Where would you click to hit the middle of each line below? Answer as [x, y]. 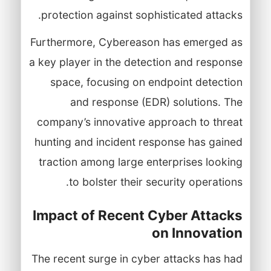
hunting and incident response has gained [138, 142]
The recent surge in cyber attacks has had [137, 258]
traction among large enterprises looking [140, 162]
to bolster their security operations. [155, 181]
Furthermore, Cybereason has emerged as [136, 42]
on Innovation [197, 232]
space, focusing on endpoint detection [146, 82]
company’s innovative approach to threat [139, 122]
